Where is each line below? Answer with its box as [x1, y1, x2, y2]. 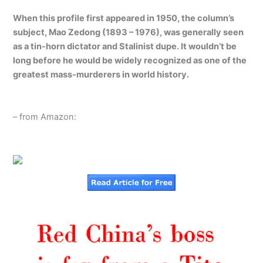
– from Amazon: [13, 111, 77, 122]
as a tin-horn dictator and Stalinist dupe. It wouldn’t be [13, 41, 237, 52]
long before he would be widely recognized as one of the [13, 55, 247, 66]
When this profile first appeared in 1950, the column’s [13, 13, 235, 24]
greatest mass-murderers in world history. [13, 69, 190, 80]
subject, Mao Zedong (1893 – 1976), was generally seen [13, 27, 244, 38]
